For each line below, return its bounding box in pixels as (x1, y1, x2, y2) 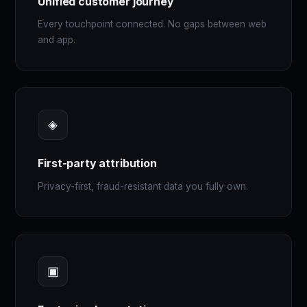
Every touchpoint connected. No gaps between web (38, 19, 267, 30)
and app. (38, 34, 76, 46)
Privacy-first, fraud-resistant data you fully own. (38, 180, 249, 192)
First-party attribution (38, 156, 157, 171)
